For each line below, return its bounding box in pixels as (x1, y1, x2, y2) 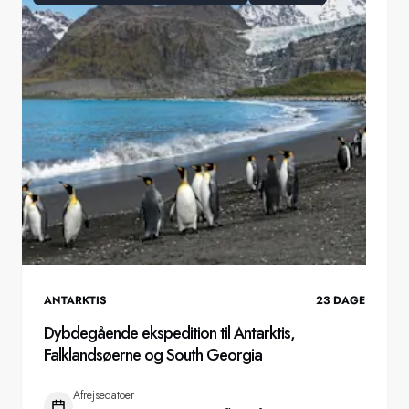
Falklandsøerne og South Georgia (44, 342, 262, 367)
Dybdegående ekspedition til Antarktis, (44, 320, 295, 345)
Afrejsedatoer (73, 386, 134, 404)
